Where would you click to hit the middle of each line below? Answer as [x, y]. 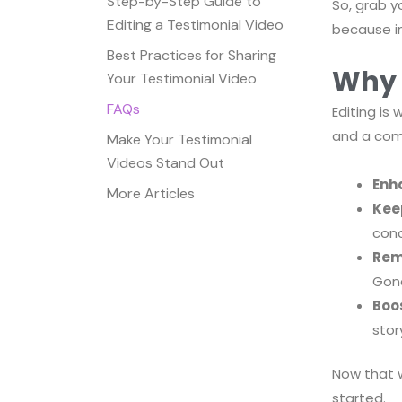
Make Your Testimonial [179, 139]
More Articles [151, 193]
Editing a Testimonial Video [195, 24]
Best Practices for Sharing [192, 55]
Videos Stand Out [166, 162]
